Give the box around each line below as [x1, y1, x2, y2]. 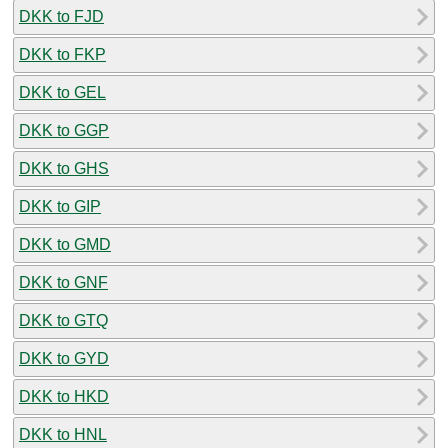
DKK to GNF [19, 273, 108, 291]
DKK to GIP [19, 197, 101, 215]
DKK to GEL [19, 83, 106, 101]
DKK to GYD [19, 349, 109, 367]
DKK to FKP [19, 45, 106, 63]
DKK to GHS [19, 159, 109, 177]
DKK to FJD [19, 7, 104, 25]
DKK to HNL [19, 425, 107, 443]
